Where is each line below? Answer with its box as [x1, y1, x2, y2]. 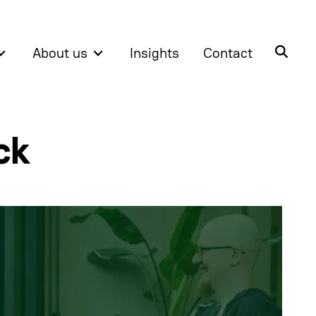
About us [32, 44, 88, 63]
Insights [130, 44, 180, 63]
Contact [202, 44, 253, 63]
